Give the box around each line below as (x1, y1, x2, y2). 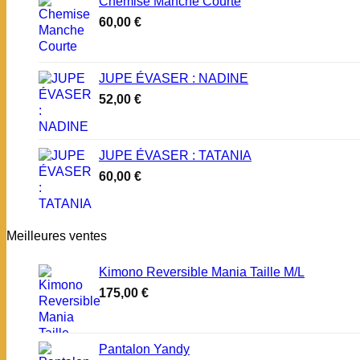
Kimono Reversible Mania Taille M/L (99, 264, 305, 279)
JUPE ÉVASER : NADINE (99, 71, 248, 85)
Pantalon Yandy (99, 342, 190, 356)
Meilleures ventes (6, 228, 107, 243)
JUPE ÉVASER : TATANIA (99, 148, 252, 162)
